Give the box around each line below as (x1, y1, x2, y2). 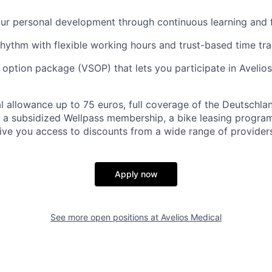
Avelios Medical (161, 212, 222, 223)
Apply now (114, 169, 158, 180)
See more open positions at (50, 212, 161, 223)
